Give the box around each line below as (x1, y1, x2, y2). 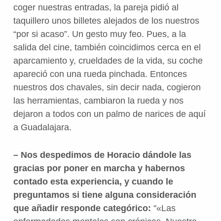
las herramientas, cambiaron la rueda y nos (13, 95, 184, 106)
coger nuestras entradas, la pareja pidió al (13, 2, 179, 12)
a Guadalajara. (13, 122, 72, 132)
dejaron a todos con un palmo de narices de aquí (13, 109, 206, 119)
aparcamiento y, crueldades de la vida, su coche (13, 55, 203, 66)
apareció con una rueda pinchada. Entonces (13, 69, 187, 79)
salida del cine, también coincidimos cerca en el (13, 42, 201, 52)
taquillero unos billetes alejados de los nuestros (13, 15, 199, 26)
